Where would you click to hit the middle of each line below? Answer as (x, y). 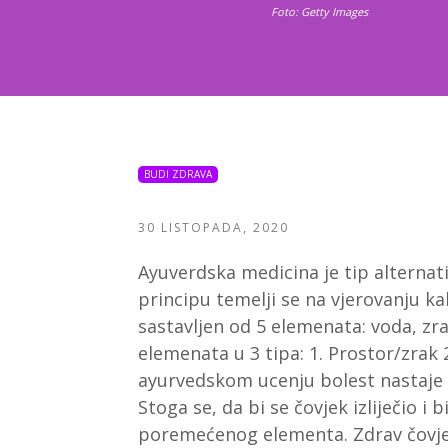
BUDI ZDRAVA (178, 173)
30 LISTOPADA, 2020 (213, 228)
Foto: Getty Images (319, 11)
